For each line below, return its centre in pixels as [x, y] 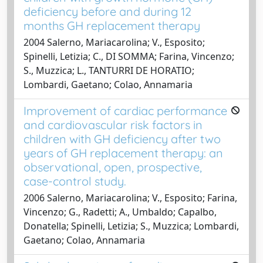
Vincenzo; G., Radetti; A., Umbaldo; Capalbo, [120, 212]
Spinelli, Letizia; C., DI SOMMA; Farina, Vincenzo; [129, 56]
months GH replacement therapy [112, 25]
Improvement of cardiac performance [125, 110]
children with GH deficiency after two [122, 139]
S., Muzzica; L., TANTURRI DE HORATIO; [109, 70]
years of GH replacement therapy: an [123, 153]
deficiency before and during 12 [107, 11]
